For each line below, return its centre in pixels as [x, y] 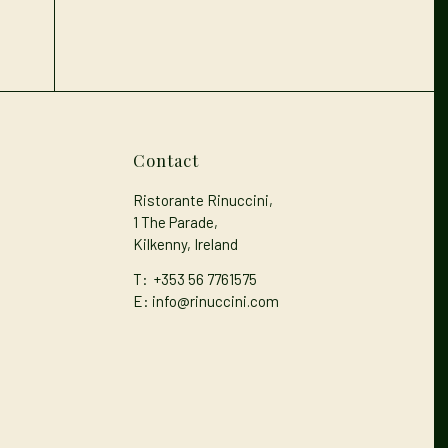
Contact [165, 159]
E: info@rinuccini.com [207, 300]
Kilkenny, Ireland [185, 243]
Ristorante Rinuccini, [202, 199]
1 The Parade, [175, 221]
